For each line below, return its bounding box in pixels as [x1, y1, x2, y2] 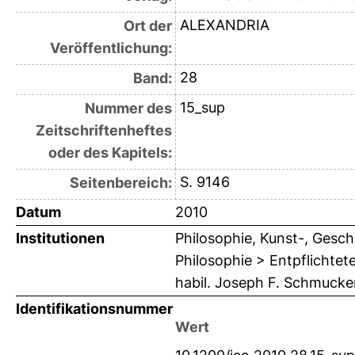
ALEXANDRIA [179, 17, 269, 34]
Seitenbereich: [69, 174, 172, 192]
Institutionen [16, 230, 105, 247]
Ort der [123, 17, 172, 35]
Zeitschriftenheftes [35, 122, 172, 139]
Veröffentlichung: [49, 40, 172, 57]
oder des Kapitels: [48, 144, 172, 162]
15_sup [179, 99, 225, 116]
